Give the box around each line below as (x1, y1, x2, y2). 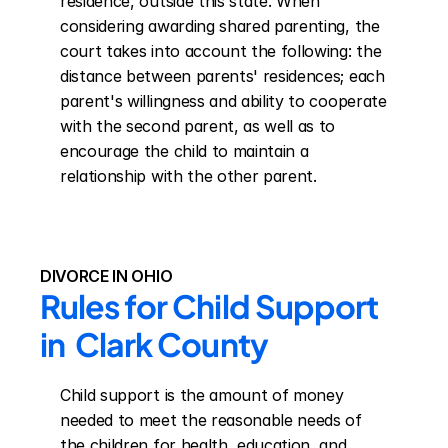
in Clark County (40, 324, 268, 364)
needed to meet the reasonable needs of (60, 410, 362, 430)
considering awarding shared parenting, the (60, 16, 380, 36)
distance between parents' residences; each (60, 66, 385, 86)
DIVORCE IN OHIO (40, 266, 173, 286)
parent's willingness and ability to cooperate (60, 91, 387, 111)
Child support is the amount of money (60, 385, 344, 405)
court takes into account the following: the (60, 41, 382, 61)
